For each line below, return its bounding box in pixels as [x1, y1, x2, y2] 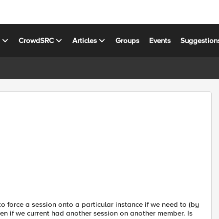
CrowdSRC [19, 36, 54, 45]
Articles [72, 36, 97, 45]
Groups [115, 36, 140, 45]
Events [149, 36, 171, 45]
